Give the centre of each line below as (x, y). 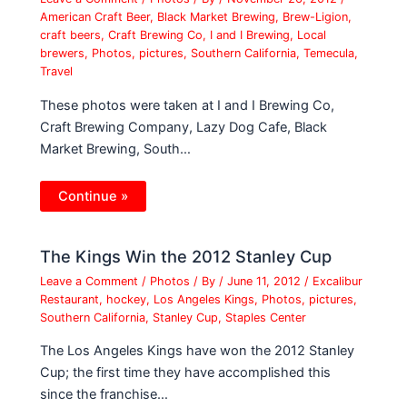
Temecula (329, 54)
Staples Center (266, 317)
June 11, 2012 (266, 281)
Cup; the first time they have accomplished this (186, 373)
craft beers (71, 35)
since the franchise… (104, 395)
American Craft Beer (95, 17)
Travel (57, 72)
